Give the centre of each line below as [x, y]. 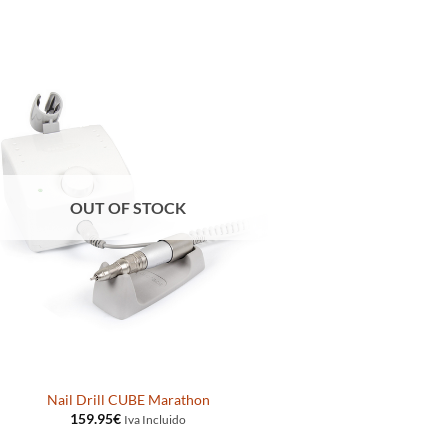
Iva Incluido [155, 419]
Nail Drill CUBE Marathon [128, 399]
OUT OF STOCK [128, 207]
